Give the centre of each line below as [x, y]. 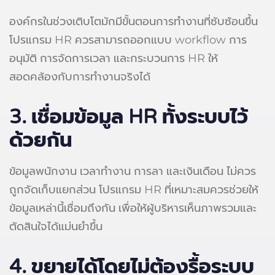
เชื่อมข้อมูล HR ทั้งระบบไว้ [140, 117]
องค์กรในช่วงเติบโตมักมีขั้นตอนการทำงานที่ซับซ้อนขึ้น [134, 21]
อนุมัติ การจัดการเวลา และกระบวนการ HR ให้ [114, 58]
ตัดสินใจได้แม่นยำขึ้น [56, 226]
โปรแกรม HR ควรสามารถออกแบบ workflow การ [128, 40]
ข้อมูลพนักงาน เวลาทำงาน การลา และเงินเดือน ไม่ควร [133, 171]
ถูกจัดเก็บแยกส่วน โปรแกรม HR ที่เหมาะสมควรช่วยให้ [134, 189]
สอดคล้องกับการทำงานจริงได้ [80, 76]
